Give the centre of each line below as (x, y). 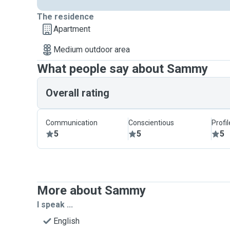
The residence (65, 17)
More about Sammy (91, 190)
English (66, 221)
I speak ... (55, 205)
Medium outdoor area (92, 50)
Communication (72, 123)
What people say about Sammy (122, 69)
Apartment (72, 29)
